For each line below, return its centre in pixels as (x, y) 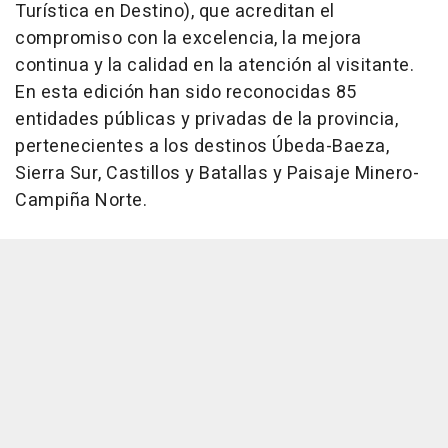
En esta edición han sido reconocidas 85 (186, 92)
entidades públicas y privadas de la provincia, (206, 119)
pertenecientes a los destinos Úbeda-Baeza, (202, 146)
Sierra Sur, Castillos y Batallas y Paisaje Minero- (217, 173)
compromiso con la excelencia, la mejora (188, 38)
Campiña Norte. (81, 200)
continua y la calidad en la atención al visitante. (214, 65)
